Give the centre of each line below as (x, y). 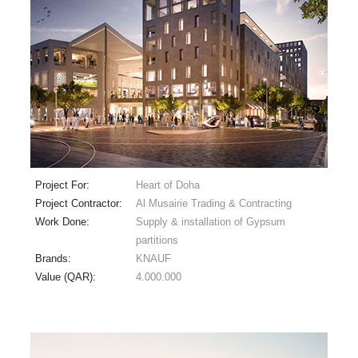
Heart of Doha (167, 185)
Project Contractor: (80, 203)
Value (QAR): (67, 276)
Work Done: (64, 221)
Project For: (64, 185)
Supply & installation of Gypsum (210, 221)
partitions (157, 240)
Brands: (54, 258)
